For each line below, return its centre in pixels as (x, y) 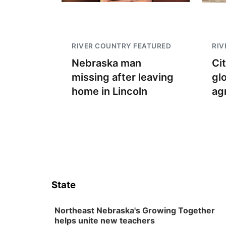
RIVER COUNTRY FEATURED (121, 46)
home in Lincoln (109, 91)
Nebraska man (106, 63)
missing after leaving (123, 77)
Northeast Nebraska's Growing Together (135, 210)
